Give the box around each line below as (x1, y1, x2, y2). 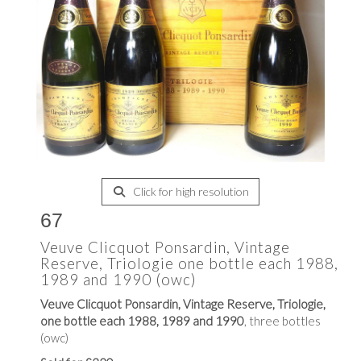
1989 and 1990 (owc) (40, 270, 197, 288)
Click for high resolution (130, 185, 249, 198)
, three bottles (244, 313, 321, 328)
